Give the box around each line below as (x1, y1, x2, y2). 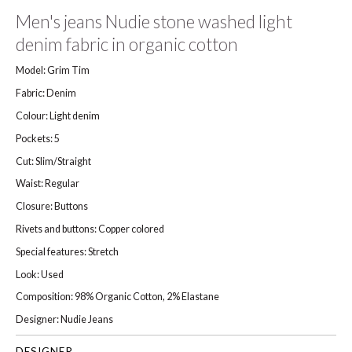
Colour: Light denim (16, 109, 100, 122)
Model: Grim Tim (16, 64, 90, 77)
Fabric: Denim (16, 87, 76, 100)
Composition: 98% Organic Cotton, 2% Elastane (16, 291, 219, 303)
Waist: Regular (16, 178, 79, 190)
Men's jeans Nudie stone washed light (16, 10, 292, 32)
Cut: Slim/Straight (16, 155, 91, 167)
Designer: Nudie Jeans (16, 313, 113, 326)
